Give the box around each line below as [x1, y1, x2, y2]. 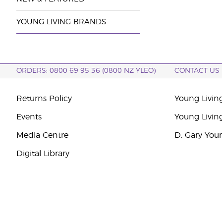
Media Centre [16, 131, 68, 139]
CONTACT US [174, 67, 220, 74]
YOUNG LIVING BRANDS [16, 18, 106, 26]
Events [16, 113, 42, 121]
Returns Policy [16, 95, 72, 103]
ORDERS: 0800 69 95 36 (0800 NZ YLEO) [16, 67, 156, 74]
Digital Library [16, 150, 69, 158]
